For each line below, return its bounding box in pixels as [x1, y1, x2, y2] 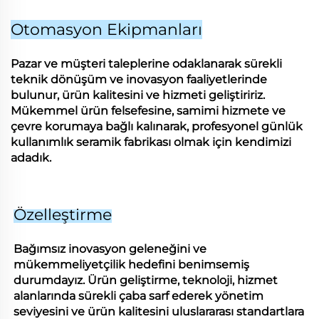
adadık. [11, 150, 51, 164]
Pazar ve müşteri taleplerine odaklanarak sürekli [11, 56, 282, 70]
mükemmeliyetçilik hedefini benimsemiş [14, 257, 249, 271]
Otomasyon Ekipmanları [11, 19, 202, 39]
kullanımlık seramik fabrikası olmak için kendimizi [11, 135, 291, 149]
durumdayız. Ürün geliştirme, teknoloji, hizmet [14, 273, 278, 287]
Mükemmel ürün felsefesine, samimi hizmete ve [11, 103, 286, 117]
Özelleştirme [14, 204, 112, 224]
